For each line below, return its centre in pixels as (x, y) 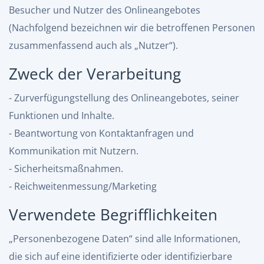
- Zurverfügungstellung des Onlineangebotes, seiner (124, 98)
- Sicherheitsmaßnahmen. (66, 169)
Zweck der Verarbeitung (95, 74)
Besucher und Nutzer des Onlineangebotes (105, 10)
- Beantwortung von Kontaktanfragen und (101, 133)
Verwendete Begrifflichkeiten (113, 214)
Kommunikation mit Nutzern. (74, 151)
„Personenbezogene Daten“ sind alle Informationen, (125, 239)
